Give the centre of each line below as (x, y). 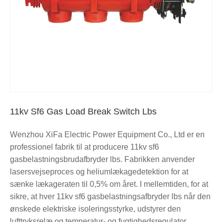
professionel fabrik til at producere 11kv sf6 (84, 147)
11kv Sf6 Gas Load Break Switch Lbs (83, 112)
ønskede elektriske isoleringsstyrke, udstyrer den (95, 209)
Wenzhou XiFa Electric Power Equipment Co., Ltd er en (107, 135)
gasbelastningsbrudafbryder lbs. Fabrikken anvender (102, 160)
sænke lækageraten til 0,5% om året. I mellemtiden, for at (109, 184)
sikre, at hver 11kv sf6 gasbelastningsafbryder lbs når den (110, 197)
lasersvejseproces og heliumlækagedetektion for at (99, 172)
